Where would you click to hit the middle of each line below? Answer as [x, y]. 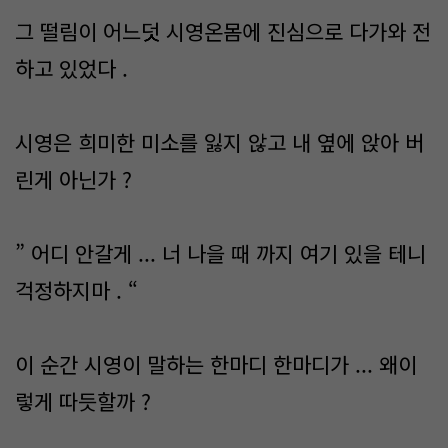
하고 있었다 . [71, 68]
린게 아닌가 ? [73, 179]
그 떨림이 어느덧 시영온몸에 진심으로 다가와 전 [223, 31]
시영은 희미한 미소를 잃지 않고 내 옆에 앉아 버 [219, 142]
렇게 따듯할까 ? [83, 401]
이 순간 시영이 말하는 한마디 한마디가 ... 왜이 [216, 364]
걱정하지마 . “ [76, 290]
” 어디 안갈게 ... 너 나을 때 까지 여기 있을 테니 [220, 253]
